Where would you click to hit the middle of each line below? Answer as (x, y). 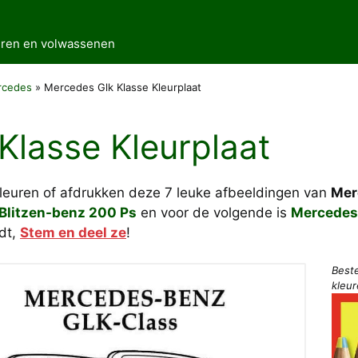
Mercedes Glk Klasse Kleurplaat (123, 87)
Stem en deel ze (73, 232)
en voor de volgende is (214, 212)
